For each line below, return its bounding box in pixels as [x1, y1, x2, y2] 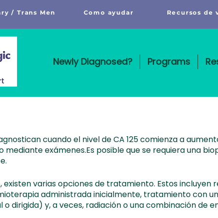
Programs [147, 55, 190, 68]
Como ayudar [83, 8, 134, 16]
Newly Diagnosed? [53, 55, 132, 68]
